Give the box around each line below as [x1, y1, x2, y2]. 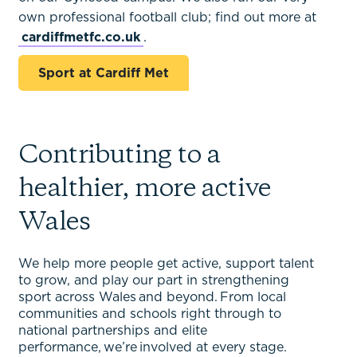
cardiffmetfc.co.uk [22, 28, 140, 46]
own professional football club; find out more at [18, 8, 316, 26]
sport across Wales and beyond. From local [18, 288, 286, 306]
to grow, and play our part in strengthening [18, 271, 289, 289]
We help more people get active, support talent [18, 254, 314, 273]
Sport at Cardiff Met [38, 64, 169, 82]
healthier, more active [18, 175, 271, 203]
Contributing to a [18, 142, 221, 170]
